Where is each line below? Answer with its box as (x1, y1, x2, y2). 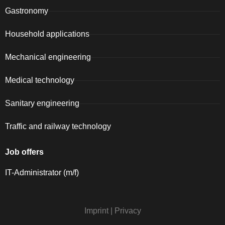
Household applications (5, 30, 89, 39)
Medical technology (5, 76, 74, 85)
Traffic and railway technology (5, 122, 111, 131)
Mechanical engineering (5, 53, 91, 62)
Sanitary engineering (5, 99, 79, 108)
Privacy (114, 206, 141, 215)
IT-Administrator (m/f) (5, 168, 79, 177)
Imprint (84, 206, 108, 215)
